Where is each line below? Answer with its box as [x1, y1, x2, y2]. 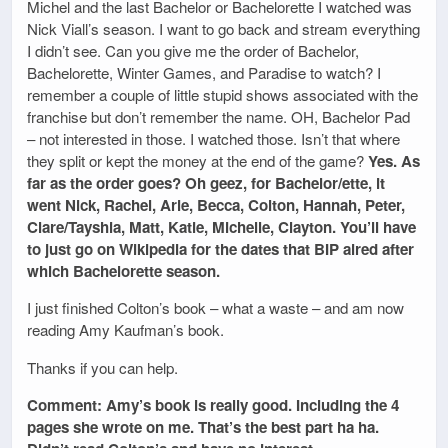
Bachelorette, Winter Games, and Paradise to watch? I [27, 62, 381, 84]
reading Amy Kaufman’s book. [27, 319, 224, 341]
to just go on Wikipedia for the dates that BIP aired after [27, 238, 414, 261]
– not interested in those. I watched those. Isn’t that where [27, 128, 400, 150]
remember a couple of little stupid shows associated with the [27, 84, 418, 106]
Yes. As [368, 150, 420, 173]
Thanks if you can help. [27, 356, 178, 378]
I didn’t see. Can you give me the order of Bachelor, [27, 40, 359, 62]
